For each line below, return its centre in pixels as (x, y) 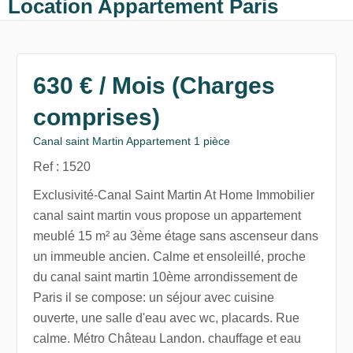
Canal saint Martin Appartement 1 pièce (131, 141)
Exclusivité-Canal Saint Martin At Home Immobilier (173, 195)
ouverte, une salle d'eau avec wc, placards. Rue (166, 318)
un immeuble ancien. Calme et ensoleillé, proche (169, 256)
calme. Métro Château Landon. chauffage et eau (167, 338)
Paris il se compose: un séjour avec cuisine (153, 297)
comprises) (96, 117)
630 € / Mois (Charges (154, 85)
